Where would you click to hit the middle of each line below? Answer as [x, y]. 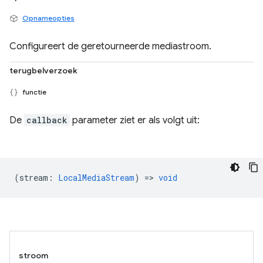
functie [33, 92]
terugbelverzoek [43, 70]
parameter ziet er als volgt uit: [135, 120]
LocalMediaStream [96, 178]
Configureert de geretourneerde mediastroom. [110, 46]
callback [47, 120]
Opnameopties [48, 18]
